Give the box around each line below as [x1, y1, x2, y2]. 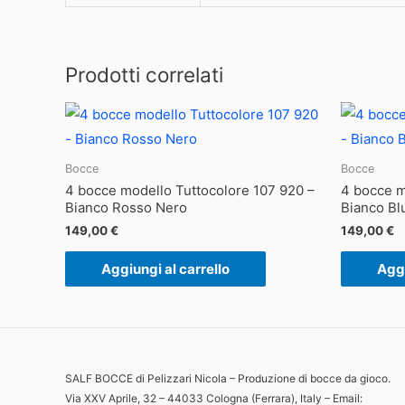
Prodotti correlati [65, 62, 223, 88]
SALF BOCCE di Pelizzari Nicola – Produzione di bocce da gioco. [65, 372, 391, 386]
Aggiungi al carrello [101, 260, 230, 278]
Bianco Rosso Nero [65, 199, 187, 217]
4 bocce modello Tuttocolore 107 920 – [65, 182, 315, 200]
